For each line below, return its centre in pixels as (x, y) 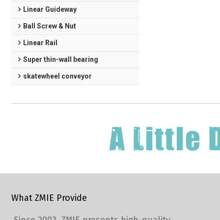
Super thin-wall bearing (60, 59)
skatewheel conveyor (57, 76)
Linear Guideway (50, 9)
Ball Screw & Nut (49, 26)
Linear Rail (40, 43)
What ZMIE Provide (49, 198)
